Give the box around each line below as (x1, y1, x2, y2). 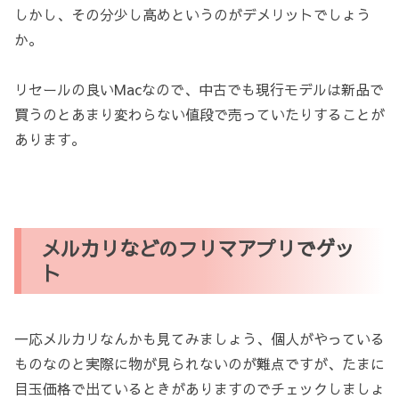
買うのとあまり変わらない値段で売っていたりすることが (14, 104, 385, 125)
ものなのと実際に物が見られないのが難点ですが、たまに (14, 354, 385, 374)
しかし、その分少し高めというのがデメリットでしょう (14, 4, 370, 24)
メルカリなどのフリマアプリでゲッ (41, 233, 355, 262)
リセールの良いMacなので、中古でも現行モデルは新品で (14, 79, 384, 100)
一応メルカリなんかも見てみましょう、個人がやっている (14, 329, 385, 349)
